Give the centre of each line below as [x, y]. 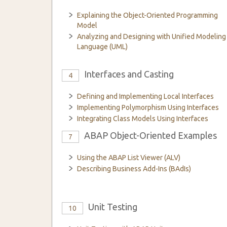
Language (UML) [102, 47]
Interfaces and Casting [129, 74]
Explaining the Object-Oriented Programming [147, 15]
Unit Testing [113, 207]
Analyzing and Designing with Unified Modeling [152, 36]
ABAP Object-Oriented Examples [150, 135]
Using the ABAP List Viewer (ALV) [129, 158]
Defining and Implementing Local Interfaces [145, 96]
